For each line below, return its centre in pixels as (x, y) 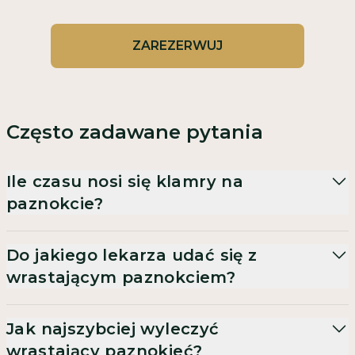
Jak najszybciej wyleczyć (113, 328)
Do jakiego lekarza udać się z (132, 255)
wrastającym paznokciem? (121, 277)
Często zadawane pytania (135, 132)
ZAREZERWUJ (177, 45)
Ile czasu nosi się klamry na (125, 181)
